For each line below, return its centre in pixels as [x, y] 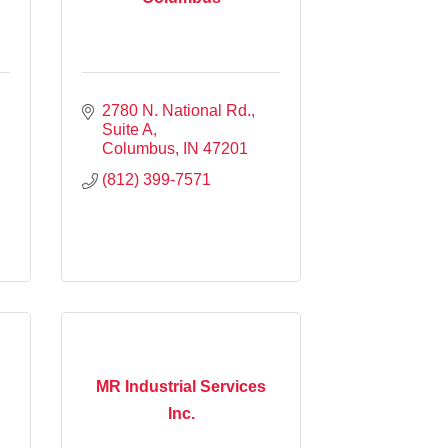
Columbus [138, 148]
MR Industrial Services [181, 387]
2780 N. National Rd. [176, 110]
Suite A [127, 129]
